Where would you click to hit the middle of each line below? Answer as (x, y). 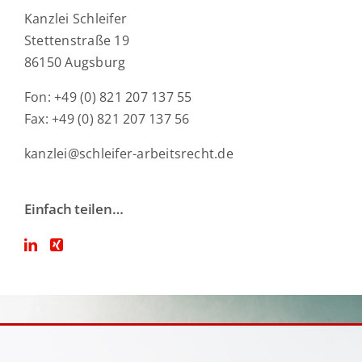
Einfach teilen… (74, 208)
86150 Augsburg (75, 62)
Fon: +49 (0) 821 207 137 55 (108, 97)
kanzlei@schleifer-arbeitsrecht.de (129, 153)
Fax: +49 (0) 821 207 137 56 (107, 118)
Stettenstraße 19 (77, 40)
